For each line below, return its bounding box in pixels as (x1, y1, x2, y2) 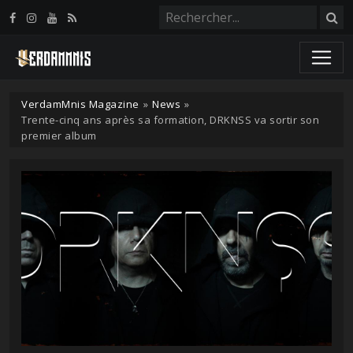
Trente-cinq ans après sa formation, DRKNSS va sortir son (21, 113, 319, 127)
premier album (21, 128, 97, 143)
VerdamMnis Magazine (21, 97, 139, 111)
